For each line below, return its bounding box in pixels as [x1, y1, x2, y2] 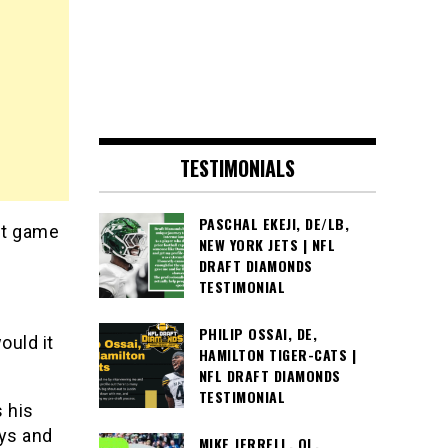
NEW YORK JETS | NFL [198, 234, 335, 256]
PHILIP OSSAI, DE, [198, 323, 317, 345]
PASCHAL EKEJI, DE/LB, [198, 213, 349, 235]
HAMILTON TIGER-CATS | [198, 344, 356, 366]
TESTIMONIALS [179, 153, 295, 184]
